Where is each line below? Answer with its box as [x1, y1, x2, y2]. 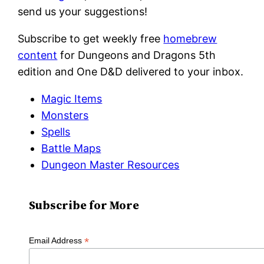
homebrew [163, 32, 217, 45]
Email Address [28, 235, 84, 245]
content [18, 48, 58, 61]
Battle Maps [41, 141, 101, 154]
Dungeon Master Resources [41, 158, 180, 171]
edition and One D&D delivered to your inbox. [18, 65, 244, 78]
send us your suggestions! [18, 5, 148, 18]
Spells [41, 125, 71, 138]
